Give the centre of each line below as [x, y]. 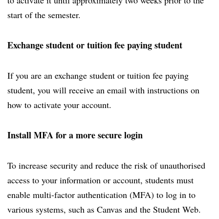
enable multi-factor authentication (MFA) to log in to [101, 195]
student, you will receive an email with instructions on [103, 90]
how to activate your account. [59, 105]
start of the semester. [44, 15]
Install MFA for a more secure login [75, 135]
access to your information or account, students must [100, 180]
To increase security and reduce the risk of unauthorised [106, 165]
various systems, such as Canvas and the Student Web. [104, 209]
